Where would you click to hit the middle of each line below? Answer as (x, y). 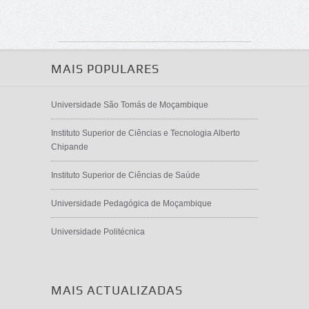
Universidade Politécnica (98, 232)
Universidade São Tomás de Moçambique (130, 105)
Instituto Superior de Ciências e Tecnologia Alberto (146, 133)
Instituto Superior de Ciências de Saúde (126, 175)
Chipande (70, 147)
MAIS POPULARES (105, 69)
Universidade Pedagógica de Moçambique (131, 203)
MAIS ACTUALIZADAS (117, 290)
